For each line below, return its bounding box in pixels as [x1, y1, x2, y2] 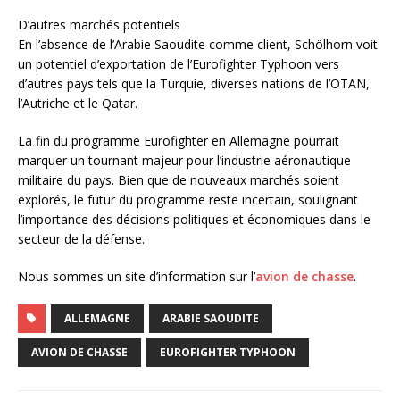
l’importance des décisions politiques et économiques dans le [18, 210, 371, 228]
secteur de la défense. [18, 229, 145, 247]
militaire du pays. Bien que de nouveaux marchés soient [18, 171, 339, 188]
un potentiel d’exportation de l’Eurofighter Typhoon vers [18, 54, 339, 72]
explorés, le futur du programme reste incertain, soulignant [18, 190, 358, 208]
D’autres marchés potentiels [18, 15, 180, 33]
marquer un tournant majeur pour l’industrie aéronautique [18, 151, 351, 169]
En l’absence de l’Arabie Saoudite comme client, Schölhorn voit [18, 35, 378, 53]
